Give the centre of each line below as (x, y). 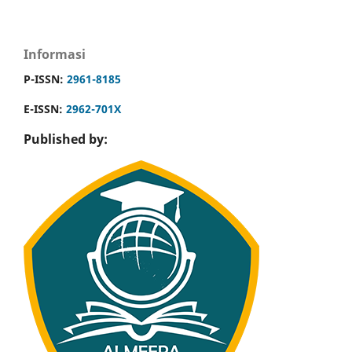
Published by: (66, 139)
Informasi (55, 54)
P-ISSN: (45, 79)
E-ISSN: (45, 108)
